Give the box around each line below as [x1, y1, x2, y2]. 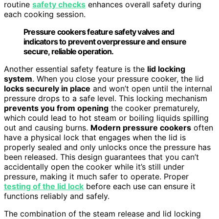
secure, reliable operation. [23, 46, 114, 56]
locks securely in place [4, 83, 90, 93]
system [4, 73, 32, 84]
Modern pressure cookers [90, 122, 191, 132]
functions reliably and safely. [4, 191, 109, 201]
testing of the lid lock [4, 181, 84, 191]
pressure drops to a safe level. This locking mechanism [4, 93, 207, 103]
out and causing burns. [4, 122, 90, 132]
